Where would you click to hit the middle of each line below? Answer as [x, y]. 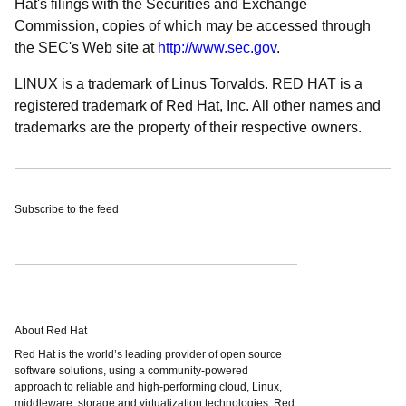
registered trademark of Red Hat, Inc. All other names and [198, 106]
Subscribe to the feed [67, 209]
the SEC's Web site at [86, 48]
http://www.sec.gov [217, 48]
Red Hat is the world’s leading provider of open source [148, 354]
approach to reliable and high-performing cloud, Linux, [148, 387]
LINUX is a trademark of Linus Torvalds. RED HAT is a [188, 84]
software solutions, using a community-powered [131, 371]
